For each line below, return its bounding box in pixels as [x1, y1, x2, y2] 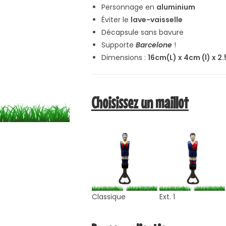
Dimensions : [101, 52, 148, 63]
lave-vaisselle [130, 15, 183, 25]
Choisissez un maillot [91, 93, 189, 112]
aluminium [156, 2, 195, 12]
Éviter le [101, 15, 131, 25]
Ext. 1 [159, 191, 176, 202]
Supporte [101, 40, 136, 50]
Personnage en [101, 2, 156, 12]
